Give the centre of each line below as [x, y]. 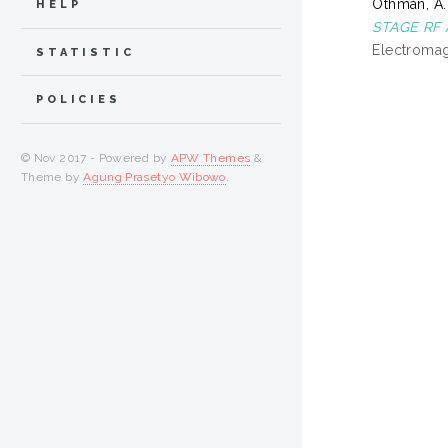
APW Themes [210, 158]
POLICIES [78, 100]
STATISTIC [85, 52]
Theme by [52, 177]
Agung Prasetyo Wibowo [154, 177]
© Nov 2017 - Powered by [96, 158]
